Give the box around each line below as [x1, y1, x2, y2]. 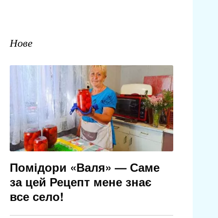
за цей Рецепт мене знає [9, 173, 151, 190]
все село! [9, 188, 64, 205]
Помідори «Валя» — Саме [9, 159, 160, 176]
